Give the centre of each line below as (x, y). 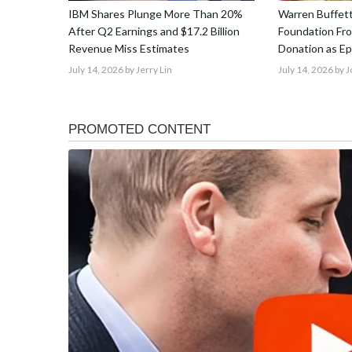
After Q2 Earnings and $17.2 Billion (154, 31)
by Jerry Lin (148, 69)
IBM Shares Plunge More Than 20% (156, 13)
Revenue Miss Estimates (129, 48)
